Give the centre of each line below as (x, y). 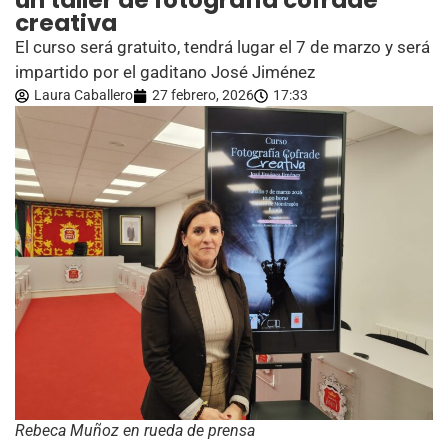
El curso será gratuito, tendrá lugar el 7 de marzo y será (222, 47)
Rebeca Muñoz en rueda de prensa (135, 430)
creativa (66, 23)
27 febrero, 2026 (203, 95)
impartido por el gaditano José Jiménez (165, 72)
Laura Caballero (83, 95)
